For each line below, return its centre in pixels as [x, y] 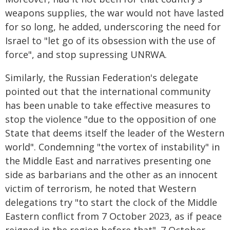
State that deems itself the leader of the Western [115, 133]
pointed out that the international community [108, 91]
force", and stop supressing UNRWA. [86, 54]
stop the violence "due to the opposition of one [111, 119]
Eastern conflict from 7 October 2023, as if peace [113, 216]
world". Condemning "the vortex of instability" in [112, 147]
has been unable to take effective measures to [108, 105]
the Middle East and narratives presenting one [108, 161]
